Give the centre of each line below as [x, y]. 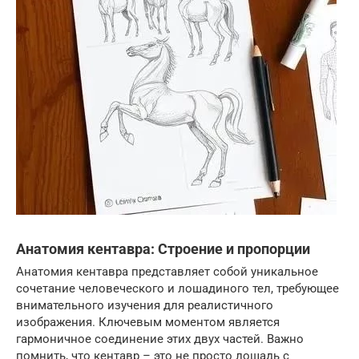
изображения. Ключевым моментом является [148, 322]
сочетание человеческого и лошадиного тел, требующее [177, 288]
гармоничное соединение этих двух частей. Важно [160, 339]
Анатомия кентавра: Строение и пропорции [163, 249]
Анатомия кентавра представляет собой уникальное [167, 272]
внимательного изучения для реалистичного [145, 305]
